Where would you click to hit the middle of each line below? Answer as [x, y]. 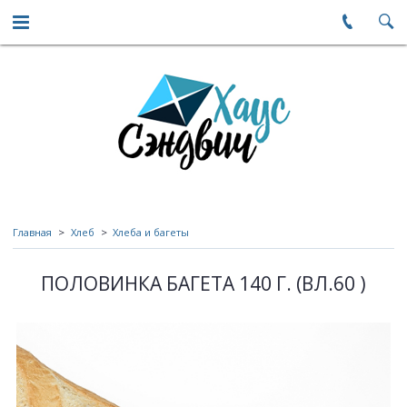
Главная [32, 233]
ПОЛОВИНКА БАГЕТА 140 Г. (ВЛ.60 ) [203, 284]
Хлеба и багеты [151, 233]
